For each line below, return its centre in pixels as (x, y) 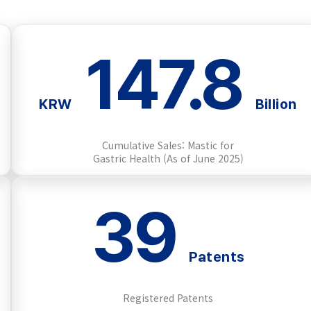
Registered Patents (168, 298)
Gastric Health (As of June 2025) (168, 158)
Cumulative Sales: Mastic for (168, 145)
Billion (276, 104)
